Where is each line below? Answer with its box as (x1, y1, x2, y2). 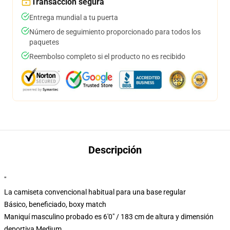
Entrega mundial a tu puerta (29, 13, 118, 22)
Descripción (88, 144, 142, 156)
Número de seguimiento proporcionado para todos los (29, 28, 201, 36)
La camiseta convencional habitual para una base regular (4, 188, 186, 196)
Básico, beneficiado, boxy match (4, 200, 106, 208)
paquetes (29, 38, 59, 46)
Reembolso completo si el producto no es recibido (29, 52, 185, 61)
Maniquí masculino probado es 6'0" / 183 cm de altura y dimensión (4, 213, 214, 221)
